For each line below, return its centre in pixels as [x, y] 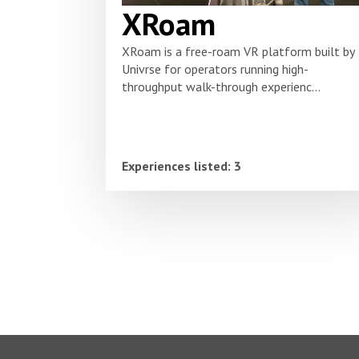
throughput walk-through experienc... [221, 86]
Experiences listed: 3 [182, 165]
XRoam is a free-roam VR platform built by [238, 51]
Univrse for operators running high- [215, 69]
